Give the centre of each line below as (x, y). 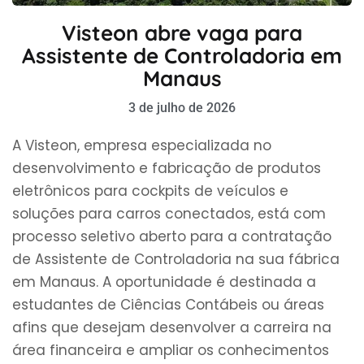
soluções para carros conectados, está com (169, 213)
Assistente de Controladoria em (182, 55)
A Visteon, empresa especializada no (142, 145)
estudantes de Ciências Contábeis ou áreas (168, 304)
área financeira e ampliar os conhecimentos (171, 350)
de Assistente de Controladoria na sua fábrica (176, 259)
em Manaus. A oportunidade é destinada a (164, 282)
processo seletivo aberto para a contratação (172, 236)
